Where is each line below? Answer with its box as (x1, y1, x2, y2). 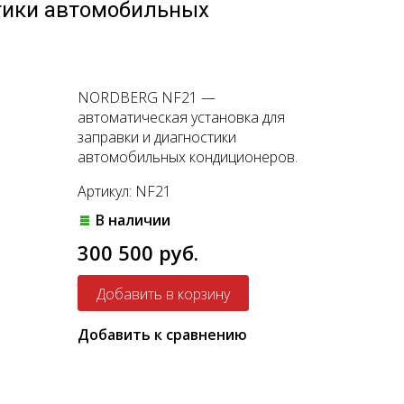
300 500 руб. (77, 238, 198, 266)
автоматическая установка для (77, 106, 285, 127)
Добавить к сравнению (77, 324, 247, 344)
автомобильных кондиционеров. (77, 146, 298, 167)
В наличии (95, 209, 170, 230)
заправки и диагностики (77, 126, 236, 147)
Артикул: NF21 (77, 180, 171, 201)
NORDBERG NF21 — (77, 87, 216, 107)
